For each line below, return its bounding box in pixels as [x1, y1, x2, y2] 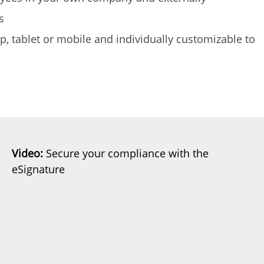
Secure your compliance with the [43, 146, 209, 160]
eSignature [12, 161, 65, 176]
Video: [12, 146, 43, 160]
